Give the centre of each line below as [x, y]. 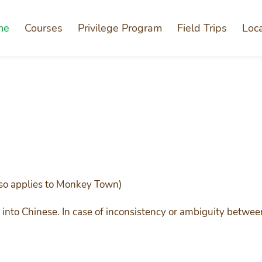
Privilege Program [120, 28]
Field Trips [202, 28]
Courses [44, 28]
